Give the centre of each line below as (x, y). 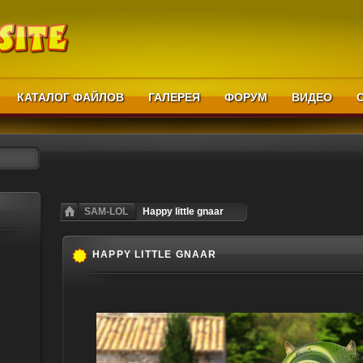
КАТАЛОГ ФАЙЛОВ (70, 97)
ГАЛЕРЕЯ (174, 97)
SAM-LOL (106, 211)
